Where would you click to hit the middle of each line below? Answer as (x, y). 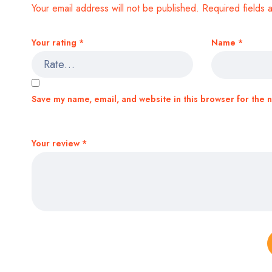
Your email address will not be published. (115, 8)
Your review (57, 143)
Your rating (55, 42)
